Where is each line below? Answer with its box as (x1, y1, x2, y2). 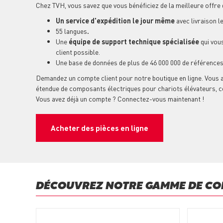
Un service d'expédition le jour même (56, 16, 175, 25)
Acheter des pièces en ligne (51, 123, 148, 133)
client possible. (56, 47, 100, 57)
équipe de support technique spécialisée (69, 37, 199, 46)
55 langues (56, 26, 87, 36)
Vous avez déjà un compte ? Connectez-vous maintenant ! (36, 94, 204, 104)
